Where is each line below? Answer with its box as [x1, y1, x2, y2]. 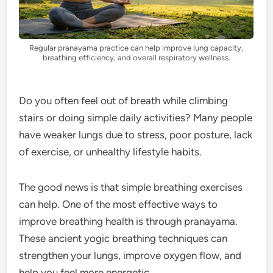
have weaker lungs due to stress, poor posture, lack [19, 128, 253, 141]
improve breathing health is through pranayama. [19, 214, 238, 227]
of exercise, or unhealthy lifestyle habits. [19, 145, 202, 158]
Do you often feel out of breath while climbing [19, 94, 229, 107]
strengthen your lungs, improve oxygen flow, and [19, 249, 242, 261]
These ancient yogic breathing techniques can [19, 232, 228, 244]
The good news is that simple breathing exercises [19, 180, 243, 193]
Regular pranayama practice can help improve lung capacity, [29, 43, 244, 52]
